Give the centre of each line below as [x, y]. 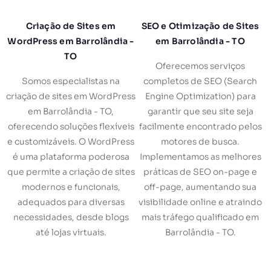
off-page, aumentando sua [200, 187]
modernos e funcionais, [71, 187]
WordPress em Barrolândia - [71, 41]
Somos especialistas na [71, 81]
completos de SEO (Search [200, 81]
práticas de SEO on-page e [200, 172]
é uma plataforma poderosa [71, 157]
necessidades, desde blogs [71, 217]
